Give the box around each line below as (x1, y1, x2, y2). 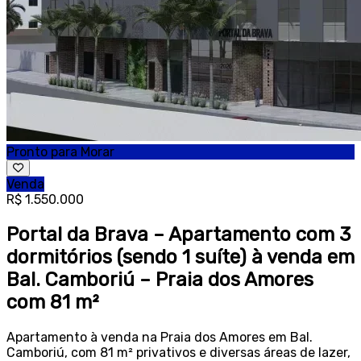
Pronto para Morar (6, 143, 114, 160)
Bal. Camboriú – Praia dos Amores (6, 268, 313, 291)
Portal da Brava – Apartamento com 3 (6, 222, 351, 246)
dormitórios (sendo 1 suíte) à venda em (6, 245, 355, 268)
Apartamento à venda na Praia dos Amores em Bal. (6, 329, 313, 345)
